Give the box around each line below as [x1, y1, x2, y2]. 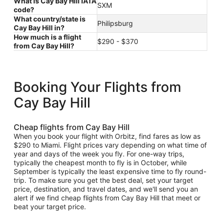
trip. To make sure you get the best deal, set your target [14, 175, 193, 184]
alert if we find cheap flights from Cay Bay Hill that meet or [14, 193, 200, 202]
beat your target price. [14, 202, 86, 211]
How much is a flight [14, 32, 81, 41]
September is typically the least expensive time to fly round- [14, 167, 206, 175]
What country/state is [14, 14, 86, 23]
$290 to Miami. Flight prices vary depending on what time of [14, 140, 207, 149]
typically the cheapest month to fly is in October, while [14, 158, 187, 167]
